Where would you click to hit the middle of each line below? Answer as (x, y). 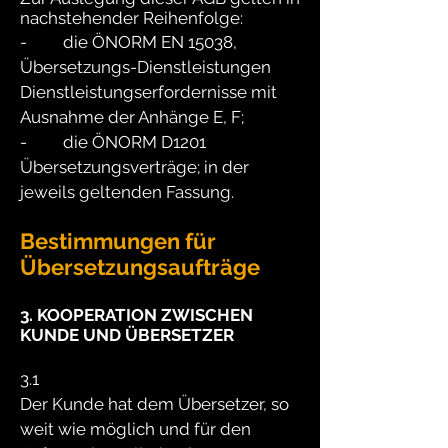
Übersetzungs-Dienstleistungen (145, 67)
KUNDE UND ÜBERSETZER (127, 335)
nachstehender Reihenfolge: (131, 18)
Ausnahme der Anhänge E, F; (132, 117)
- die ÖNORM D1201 (113, 142)
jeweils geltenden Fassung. (127, 192)
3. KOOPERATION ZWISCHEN (136, 315)
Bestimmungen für (118, 241)
